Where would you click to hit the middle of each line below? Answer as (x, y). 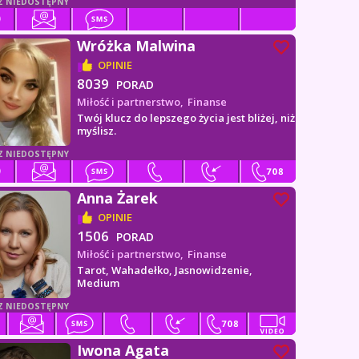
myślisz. (97, 131)
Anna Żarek (118, 198)
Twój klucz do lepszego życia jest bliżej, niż (186, 118)
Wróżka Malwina (137, 46)
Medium (99, 283)
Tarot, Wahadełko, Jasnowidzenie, (165, 270)
